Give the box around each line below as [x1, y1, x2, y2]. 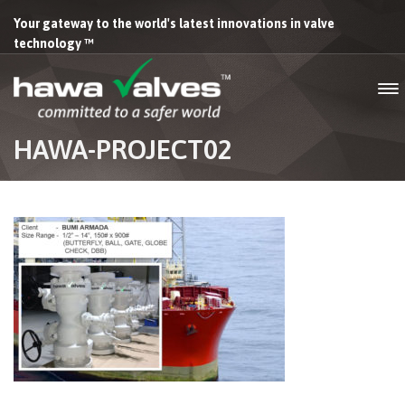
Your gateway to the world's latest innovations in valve [14, 16, 334, 31]
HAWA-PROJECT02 [14, 134, 232, 165]
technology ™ [14, 36, 94, 51]
